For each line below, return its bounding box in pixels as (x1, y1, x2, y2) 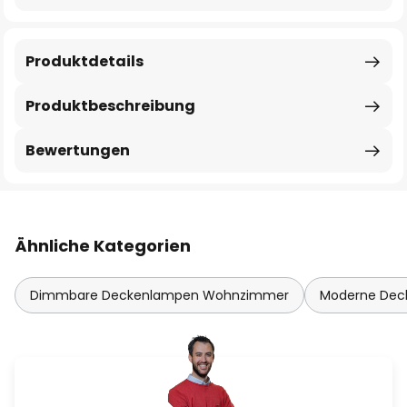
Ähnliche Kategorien (15, 234, 191, 257)
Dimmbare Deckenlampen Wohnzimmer (30, 286, 289, 304)
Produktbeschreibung (25, 95, 195, 116)
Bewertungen (25, 140, 130, 161)
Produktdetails (25, 51, 144, 72)
